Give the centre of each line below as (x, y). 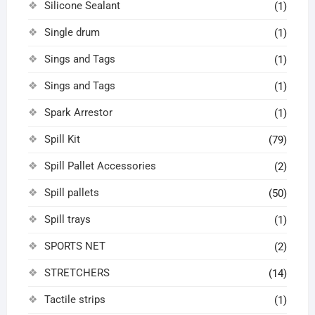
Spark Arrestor (78, 113)
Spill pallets (71, 193)
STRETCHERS (77, 273)
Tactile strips (75, 300)
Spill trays (67, 220)
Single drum (72, 33)
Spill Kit (62, 140)
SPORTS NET (75, 246)
